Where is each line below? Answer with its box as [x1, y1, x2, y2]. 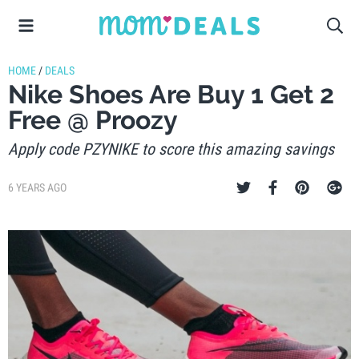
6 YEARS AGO [8, 181, 67, 194]
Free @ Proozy [8, 105, 178, 135]
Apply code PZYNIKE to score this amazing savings [8, 139, 334, 159]
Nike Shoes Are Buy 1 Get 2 [8, 79, 334, 109]
